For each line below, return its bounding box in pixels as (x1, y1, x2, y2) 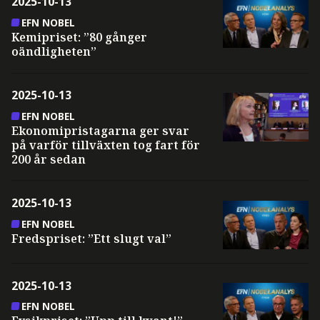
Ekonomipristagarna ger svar (11, 122, 189, 139)
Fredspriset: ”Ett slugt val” (11, 230, 171, 246)
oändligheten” (11, 44, 96, 60)
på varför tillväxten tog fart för (11, 136, 200, 153)
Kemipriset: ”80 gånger (11, 29, 147, 46)
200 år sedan (11, 151, 86, 167)
